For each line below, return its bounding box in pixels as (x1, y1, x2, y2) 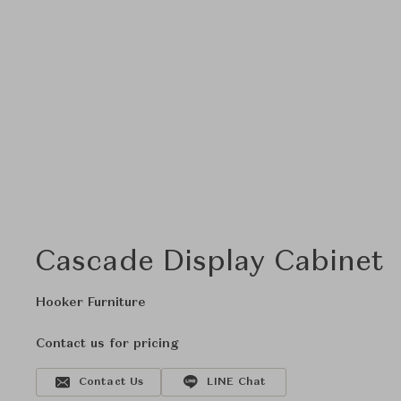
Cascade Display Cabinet (36, 249, 385, 277)
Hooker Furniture (36, 296, 146, 309)
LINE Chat (206, 377, 267, 388)
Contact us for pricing (36, 337, 178, 350)
